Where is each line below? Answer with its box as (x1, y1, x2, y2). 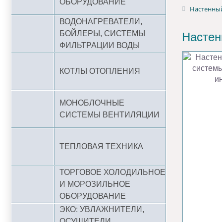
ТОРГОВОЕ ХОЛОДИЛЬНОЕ (59, 168, 166, 176)
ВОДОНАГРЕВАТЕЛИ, (59, 17, 142, 26)
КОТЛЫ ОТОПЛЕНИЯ (59, 67, 140, 75)
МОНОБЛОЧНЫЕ (59, 99, 124, 107)
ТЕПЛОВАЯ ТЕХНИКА (59, 142, 143, 151)
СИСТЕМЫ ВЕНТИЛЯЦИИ (59, 111, 160, 119)
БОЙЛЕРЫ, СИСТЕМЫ (59, 29, 145, 38)
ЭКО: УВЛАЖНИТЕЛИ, (59, 205, 144, 214)
